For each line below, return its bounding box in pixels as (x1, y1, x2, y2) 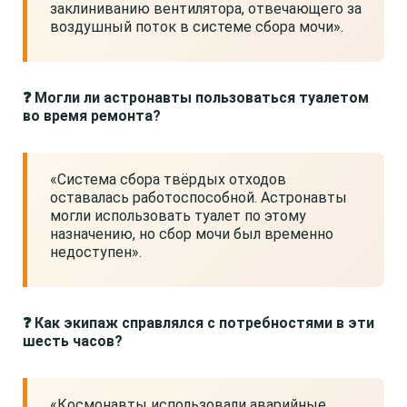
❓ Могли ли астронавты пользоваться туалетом (23, 89, 369, 106)
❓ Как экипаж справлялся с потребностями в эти (23, 314, 374, 332)
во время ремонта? (23, 107, 161, 124)
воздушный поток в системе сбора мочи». (50, 18, 343, 35)
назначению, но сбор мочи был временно (50, 225, 333, 243)
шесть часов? (23, 333, 123, 350)
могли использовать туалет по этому (50, 207, 306, 224)
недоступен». (50, 243, 142, 261)
